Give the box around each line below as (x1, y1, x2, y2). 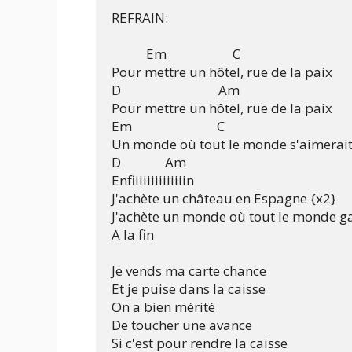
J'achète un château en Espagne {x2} (112, 189, 336, 208)
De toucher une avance (112, 316, 252, 335)
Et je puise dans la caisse (112, 280, 266, 299)
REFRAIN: (112, 9, 168, 27)
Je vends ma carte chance (112, 262, 266, 280)
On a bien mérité (112, 298, 215, 317)
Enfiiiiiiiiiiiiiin (112, 171, 197, 190)
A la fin (112, 225, 154, 244)
